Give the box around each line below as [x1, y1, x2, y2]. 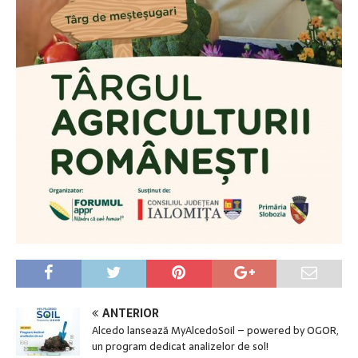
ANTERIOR [102, 304, 159, 322]
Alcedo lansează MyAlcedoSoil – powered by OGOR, [92, 321, 339, 339]
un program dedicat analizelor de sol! [92, 337, 268, 355]
